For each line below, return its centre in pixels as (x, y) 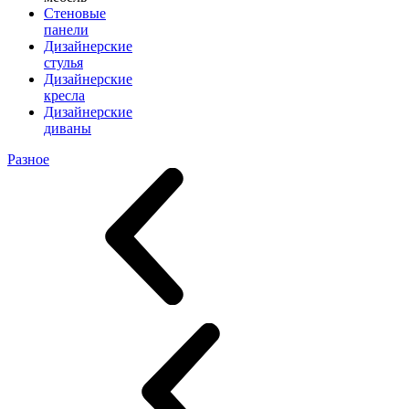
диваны (68, 129)
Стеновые (75, 14)
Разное (28, 160)
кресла (64, 96)
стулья (63, 63)
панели (66, 30)
